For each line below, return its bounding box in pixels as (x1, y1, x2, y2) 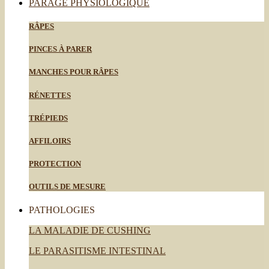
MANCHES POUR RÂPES (29, 67, 118, 77)
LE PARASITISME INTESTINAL (29, 246, 166, 256)
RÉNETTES (29, 90, 71, 100)
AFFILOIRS (29, 136, 71, 145)
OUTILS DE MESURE (29, 182, 106, 192)
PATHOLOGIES (29, 205, 95, 216)
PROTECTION (29, 159, 81, 169)
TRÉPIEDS (29, 113, 68, 122)
